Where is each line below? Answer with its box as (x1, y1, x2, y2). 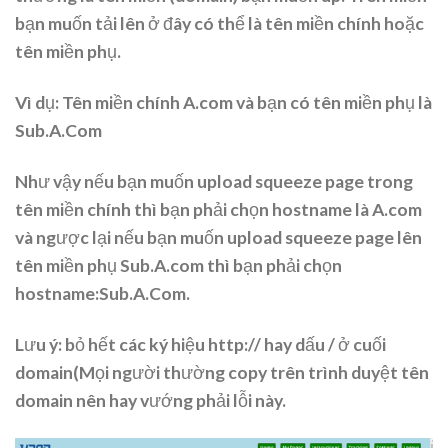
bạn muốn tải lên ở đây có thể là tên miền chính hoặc (15, 13, 424, 35)
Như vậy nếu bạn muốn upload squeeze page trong (15, 171, 413, 193)
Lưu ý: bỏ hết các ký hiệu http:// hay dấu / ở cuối (15, 334, 386, 356)
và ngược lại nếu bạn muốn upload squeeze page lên (15, 227, 422, 249)
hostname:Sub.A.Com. (15, 283, 190, 305)
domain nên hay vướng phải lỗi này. (15, 390, 286, 412)
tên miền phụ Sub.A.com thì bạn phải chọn (15, 255, 342, 277)
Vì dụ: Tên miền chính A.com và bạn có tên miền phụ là (15, 92, 432, 114)
